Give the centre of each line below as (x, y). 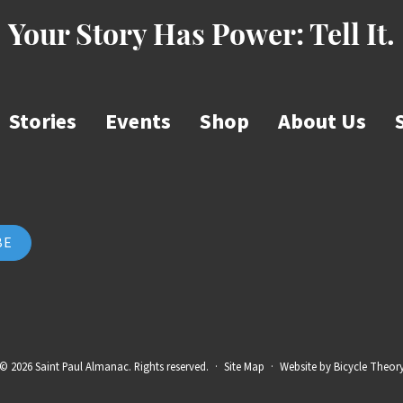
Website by (306, 367)
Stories (43, 121)
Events (138, 121)
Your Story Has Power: (159, 37)
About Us (322, 121)
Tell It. (352, 37)
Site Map (244, 367)
